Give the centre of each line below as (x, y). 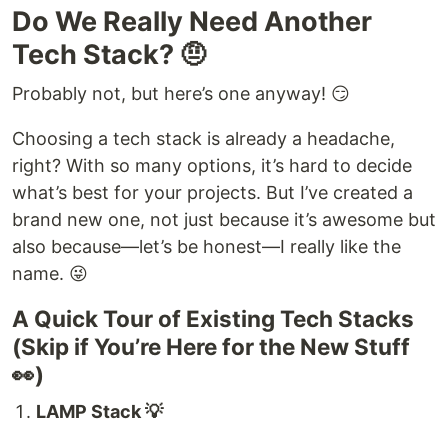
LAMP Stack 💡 (99, 412)
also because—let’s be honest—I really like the (206, 247)
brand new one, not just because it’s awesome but (224, 220)
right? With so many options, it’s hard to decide (212, 166)
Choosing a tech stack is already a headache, (203, 139)
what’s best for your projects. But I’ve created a (212, 193)
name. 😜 (50, 274)
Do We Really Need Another (192, 22)
